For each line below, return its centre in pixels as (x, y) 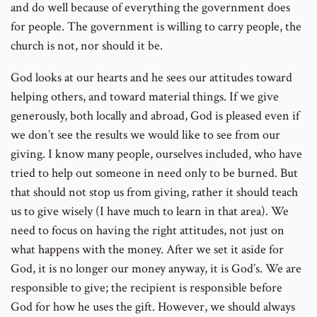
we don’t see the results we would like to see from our (145, 134)
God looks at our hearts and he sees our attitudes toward (151, 77)
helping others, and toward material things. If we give (145, 96)
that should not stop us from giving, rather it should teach (154, 192)
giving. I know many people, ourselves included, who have (156, 154)
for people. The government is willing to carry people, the (156, 26)
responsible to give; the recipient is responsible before (146, 287)
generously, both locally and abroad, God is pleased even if (155, 115)
